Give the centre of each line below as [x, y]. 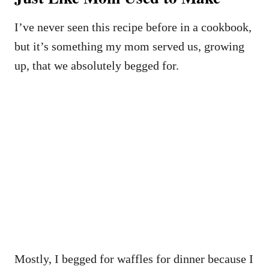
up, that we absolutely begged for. [97, 65]
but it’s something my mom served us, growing [129, 46]
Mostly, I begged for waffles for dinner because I [134, 258]
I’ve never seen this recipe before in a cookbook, [133, 27]
